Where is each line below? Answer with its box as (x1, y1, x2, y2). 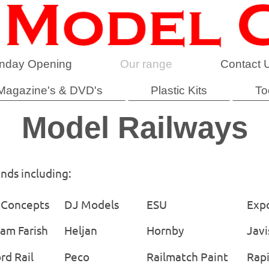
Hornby (147, 223, 184, 238)
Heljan (64, 223, 97, 238)
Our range (120, 57, 172, 70)
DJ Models (64, 197, 119, 212)
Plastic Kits (150, 84, 207, 97)
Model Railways (21, 110, 248, 145)
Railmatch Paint (147, 249, 228, 264)
